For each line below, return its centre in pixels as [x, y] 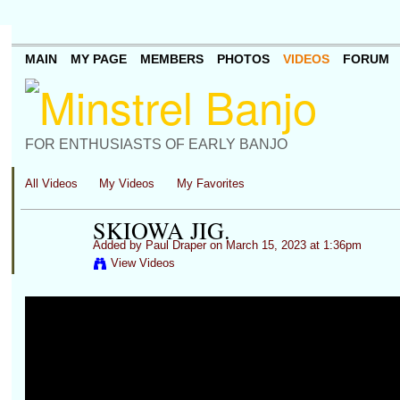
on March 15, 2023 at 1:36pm [283, 245]
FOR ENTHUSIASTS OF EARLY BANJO [156, 144]
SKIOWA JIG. [161, 229]
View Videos [142, 263]
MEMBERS [171, 59]
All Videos [51, 183]
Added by [119, 245]
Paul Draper [175, 245]
